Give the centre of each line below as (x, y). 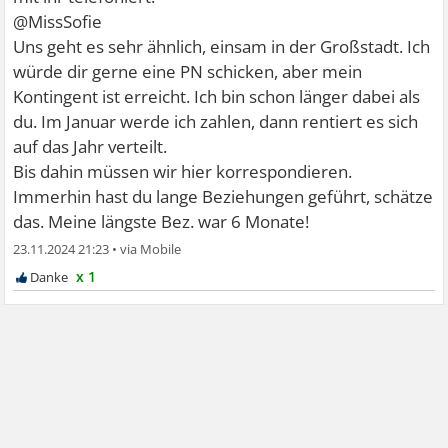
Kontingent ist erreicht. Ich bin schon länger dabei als (217, 96)
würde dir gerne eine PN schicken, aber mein (188, 71)
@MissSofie (58, 21)
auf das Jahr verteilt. (90, 146)
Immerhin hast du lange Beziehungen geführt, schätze (223, 196)
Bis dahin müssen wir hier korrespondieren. (183, 171)
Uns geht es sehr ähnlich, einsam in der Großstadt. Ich (222, 46)
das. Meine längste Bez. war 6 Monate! (161, 221)
